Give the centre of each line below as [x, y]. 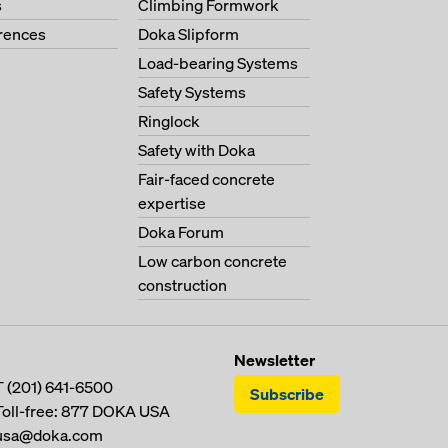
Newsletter [274, 360]
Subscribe [287, 394]
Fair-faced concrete [206, 179]
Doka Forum [181, 232]
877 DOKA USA [115, 411]
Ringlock [169, 121]
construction [182, 285]
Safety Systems [192, 92]
